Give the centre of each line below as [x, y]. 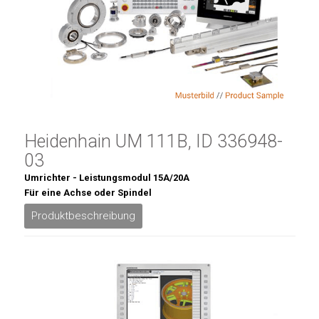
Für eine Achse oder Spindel [88, 193]
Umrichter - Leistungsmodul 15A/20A [106, 178]
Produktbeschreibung [83, 216]
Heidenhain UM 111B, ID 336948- [153, 141]
